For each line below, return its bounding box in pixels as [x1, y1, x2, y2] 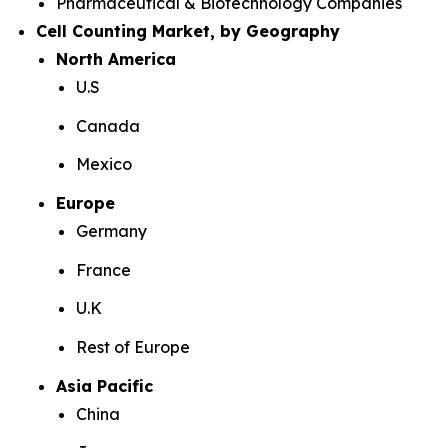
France [76, 259, 131, 280]
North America [56, 49, 176, 69]
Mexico [76, 154, 132, 175]
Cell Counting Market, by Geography [36, 21, 340, 41]
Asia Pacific [56, 375, 153, 396]
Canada [76, 115, 140, 136]
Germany [76, 220, 147, 241]
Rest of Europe [76, 336, 190, 357]
